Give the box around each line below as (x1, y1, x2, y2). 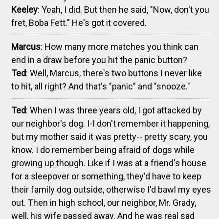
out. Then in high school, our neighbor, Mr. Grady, (11, 197, 196, 208)
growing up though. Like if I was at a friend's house (11, 157, 206, 168)
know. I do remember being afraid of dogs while (11, 144, 195, 155)
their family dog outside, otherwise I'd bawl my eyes (11, 184, 211, 195)
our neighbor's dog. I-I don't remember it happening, (11, 118, 210, 129)
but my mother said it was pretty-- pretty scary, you (11, 131, 208, 142)
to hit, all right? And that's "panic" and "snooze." (11, 81, 190, 91)
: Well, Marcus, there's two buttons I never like (26, 67, 202, 78)
